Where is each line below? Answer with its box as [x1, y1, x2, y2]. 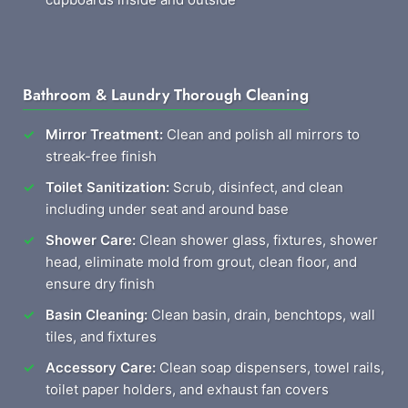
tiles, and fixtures [46, 328, 157, 345]
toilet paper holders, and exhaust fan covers [46, 381, 329, 398]
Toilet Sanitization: [46, 178, 169, 196]
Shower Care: [46, 231, 136, 249]
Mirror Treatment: [46, 126, 163, 143]
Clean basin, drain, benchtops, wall [148, 306, 375, 323]
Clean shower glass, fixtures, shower [136, 231, 378, 249]
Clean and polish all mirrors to [163, 126, 360, 143]
